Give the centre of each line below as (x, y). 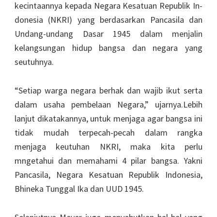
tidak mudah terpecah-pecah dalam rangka (108, 132)
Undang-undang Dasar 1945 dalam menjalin (108, 34)
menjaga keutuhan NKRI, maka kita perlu (108, 147)
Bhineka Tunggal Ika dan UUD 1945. (79, 189)
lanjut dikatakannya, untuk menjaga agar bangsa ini (108, 118)
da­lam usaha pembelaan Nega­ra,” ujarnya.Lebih (108, 104)
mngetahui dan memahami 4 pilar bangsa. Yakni (108, 161)
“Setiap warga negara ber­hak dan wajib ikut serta (108, 90)
